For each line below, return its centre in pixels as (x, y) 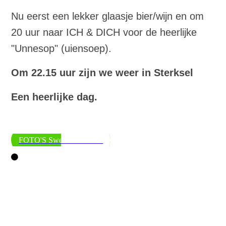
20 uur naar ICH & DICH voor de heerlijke (104, 32)
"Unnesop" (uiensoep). (62, 48)
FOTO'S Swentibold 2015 (61, 140)
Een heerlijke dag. (54, 97)
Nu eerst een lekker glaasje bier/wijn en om (108, 16)
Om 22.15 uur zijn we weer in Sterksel (102, 72)
